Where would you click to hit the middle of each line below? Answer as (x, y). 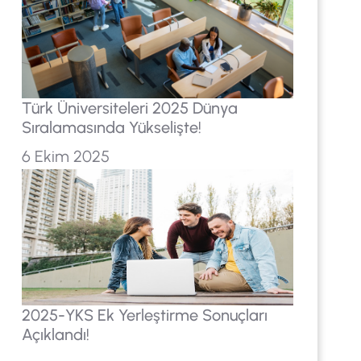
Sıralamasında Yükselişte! (111, 127)
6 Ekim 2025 (65, 156)
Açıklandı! (55, 335)
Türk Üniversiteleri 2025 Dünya (129, 108)
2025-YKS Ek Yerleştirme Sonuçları (144, 315)
